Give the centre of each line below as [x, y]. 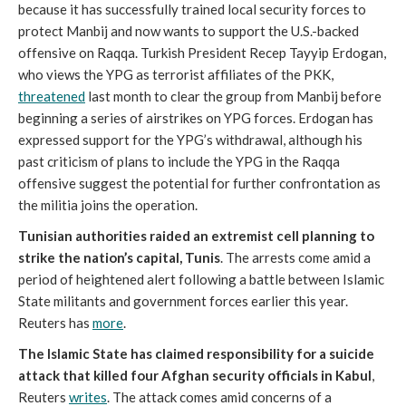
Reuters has [55, 323]
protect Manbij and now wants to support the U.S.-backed [188, 31]
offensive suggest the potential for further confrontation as [199, 183]
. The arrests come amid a [295, 257]
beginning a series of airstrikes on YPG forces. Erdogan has [196, 118]
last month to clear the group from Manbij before [233, 96]
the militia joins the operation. [108, 205]
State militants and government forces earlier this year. [183, 301]
